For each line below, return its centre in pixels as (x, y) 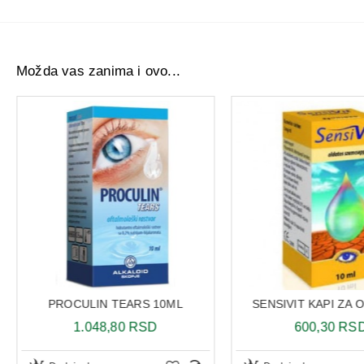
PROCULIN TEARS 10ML (116, 303)
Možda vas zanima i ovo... (98, 71)
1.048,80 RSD (116, 327)
